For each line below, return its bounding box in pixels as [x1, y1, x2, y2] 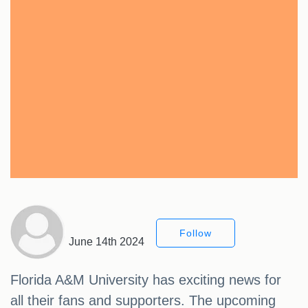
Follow [179, 228, 212, 239]
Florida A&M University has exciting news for [10, 272, 281, 288]
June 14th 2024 [69, 236, 144, 248]
